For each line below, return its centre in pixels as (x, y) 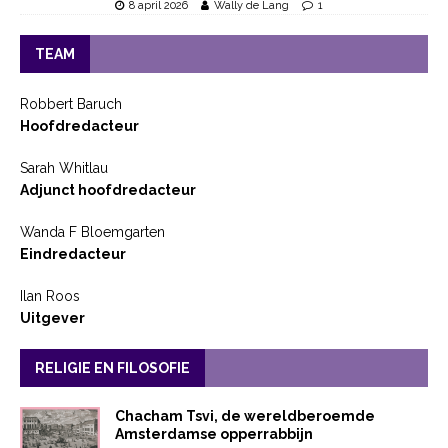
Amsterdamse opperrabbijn (214, 433)
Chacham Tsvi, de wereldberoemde (245, 415)
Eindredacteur (73, 253)
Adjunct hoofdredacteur (108, 189)
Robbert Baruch (71, 103)
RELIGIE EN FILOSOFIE (112, 367)
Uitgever (52, 317)
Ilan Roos (50, 295)
